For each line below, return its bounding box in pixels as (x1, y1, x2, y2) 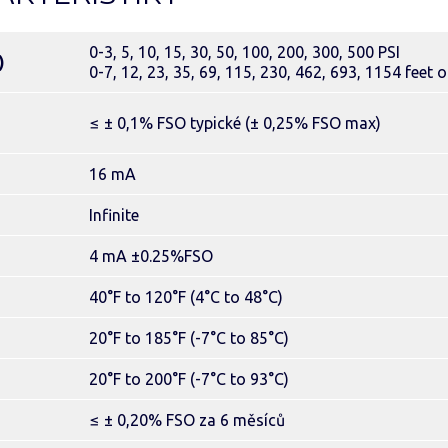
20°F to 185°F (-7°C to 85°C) (89, 329, 289, 347)
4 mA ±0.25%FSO (89, 247, 213, 265)
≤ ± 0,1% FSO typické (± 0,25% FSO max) (89, 114, 381, 132)
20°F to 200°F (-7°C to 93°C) (89, 370, 289, 388)
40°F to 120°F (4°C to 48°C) (89, 288, 283, 306)
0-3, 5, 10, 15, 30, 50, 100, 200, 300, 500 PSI (89, 43, 400, 61)
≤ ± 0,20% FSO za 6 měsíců (89, 411, 285, 429)
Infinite (89, 206, 139, 224)
